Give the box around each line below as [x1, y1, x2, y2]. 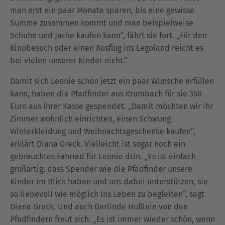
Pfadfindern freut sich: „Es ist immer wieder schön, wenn [10, 214, 215, 224]
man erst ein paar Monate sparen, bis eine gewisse [10, 6, 194, 15]
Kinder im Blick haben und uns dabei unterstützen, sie [10, 177, 208, 186]
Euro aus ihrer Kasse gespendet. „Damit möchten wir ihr [10, 101, 213, 111]
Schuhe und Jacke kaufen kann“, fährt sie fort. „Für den [10, 31, 207, 40]
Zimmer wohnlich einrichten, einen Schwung [10, 114, 171, 124]
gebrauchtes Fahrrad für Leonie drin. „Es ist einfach [10, 152, 196, 161]
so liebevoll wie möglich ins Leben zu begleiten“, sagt [10, 189, 204, 199]
